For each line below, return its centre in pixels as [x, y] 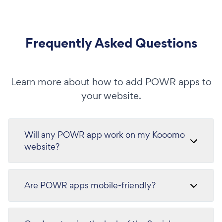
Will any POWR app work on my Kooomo [105, 134]
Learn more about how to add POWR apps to [111, 82]
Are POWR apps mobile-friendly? [90, 185]
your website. [111, 95]
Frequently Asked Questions [111, 43]
